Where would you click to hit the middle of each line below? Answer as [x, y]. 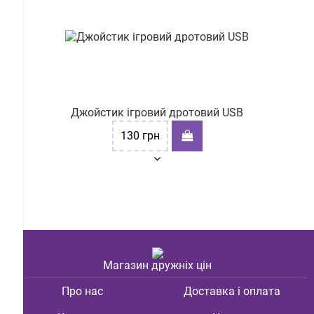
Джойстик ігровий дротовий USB [157, 112]
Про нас [82, 291]
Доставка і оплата [232, 291]
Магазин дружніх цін [157, 265]
